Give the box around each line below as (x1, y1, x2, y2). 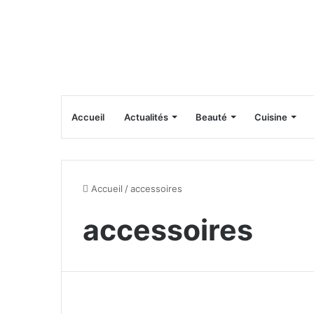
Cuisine (254, 111, 287, 123)
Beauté (196, 111, 227, 123)
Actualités (124, 111, 168, 123)
